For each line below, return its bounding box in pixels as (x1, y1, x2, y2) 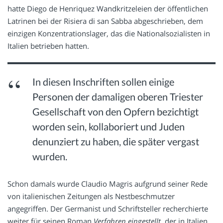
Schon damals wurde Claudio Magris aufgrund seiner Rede (7, 179, 208, 189)
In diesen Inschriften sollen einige (32, 76, 175, 88)
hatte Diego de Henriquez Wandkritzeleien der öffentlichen (7, 3, 208, 14)
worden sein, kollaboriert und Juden (32, 120, 185, 133)
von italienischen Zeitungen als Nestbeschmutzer (7, 191, 175, 202)
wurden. (32, 150, 68, 163)
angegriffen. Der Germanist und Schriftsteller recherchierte (7, 204, 208, 214)
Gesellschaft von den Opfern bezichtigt (32, 106, 199, 118)
